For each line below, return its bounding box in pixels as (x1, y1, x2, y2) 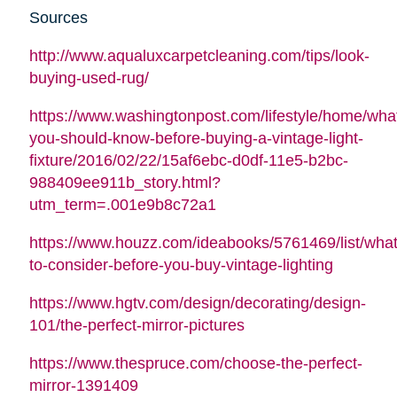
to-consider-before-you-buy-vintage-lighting (28, 256, 333, 275)
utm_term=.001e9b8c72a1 (28, 196, 216, 214)
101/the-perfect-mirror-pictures (28, 316, 245, 335)
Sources (28, 9, 88, 27)
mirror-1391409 (28, 377, 138, 395)
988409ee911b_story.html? (28, 174, 221, 192)
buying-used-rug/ (28, 69, 149, 88)
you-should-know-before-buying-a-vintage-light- (28, 129, 363, 148)
